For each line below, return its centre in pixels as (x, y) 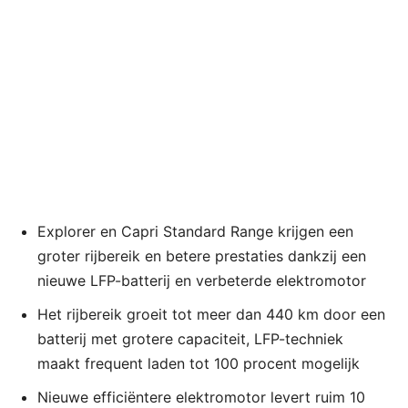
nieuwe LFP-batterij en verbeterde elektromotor (202, 280)
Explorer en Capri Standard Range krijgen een (195, 231)
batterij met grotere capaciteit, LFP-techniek (190, 338)
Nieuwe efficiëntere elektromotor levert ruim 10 (201, 397)
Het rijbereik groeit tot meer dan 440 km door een (211, 314)
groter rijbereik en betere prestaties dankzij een (202, 255)
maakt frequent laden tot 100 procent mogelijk (199, 363)
